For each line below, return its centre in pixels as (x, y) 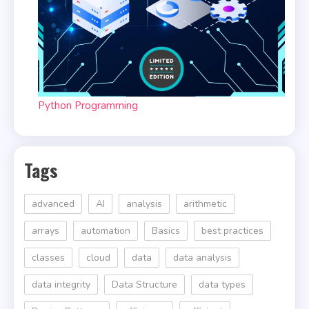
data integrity (61, 285)
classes (48, 258)
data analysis (202, 258)
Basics (166, 231)
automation (106, 231)
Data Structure (144, 285)
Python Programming (88, 106)
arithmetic (205, 204)
